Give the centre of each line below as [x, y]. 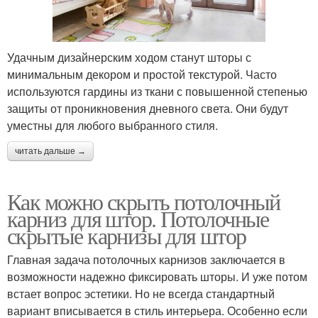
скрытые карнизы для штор [127, 235]
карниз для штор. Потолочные [138, 218]
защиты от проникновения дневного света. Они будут [148, 108]
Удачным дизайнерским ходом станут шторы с [129, 57]
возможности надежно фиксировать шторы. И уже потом [157, 276]
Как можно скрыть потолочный [144, 201]
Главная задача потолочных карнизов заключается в [146, 259]
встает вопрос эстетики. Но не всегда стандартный [141, 293]
